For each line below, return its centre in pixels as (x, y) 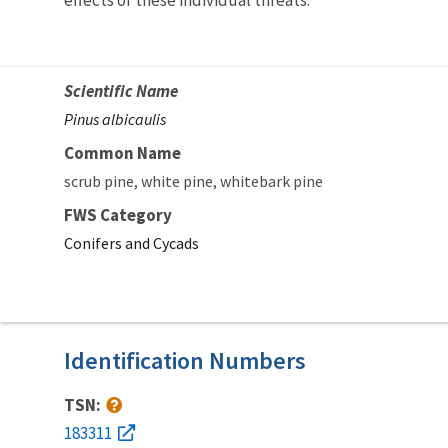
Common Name (122, 152)
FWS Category (118, 214)
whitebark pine (271, 180)
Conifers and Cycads (131, 242)
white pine (177, 180)
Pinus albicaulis (115, 118)
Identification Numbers (185, 360)
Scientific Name (121, 90)
